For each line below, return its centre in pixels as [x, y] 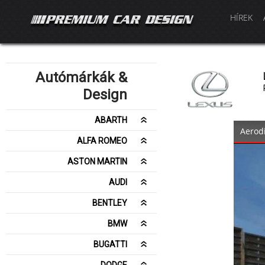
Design [105, 95]
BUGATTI [110, 244]
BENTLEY [110, 203]
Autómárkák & [81, 77]
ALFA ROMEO [102, 141]
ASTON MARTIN [97, 161]
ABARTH [111, 120]
